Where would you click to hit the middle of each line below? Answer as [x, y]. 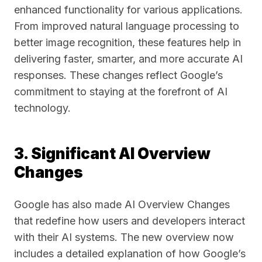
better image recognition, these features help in [127, 42]
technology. [42, 108]
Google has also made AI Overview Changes [122, 204]
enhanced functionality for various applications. [128, 10]
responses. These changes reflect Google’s [118, 75]
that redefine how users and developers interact [130, 221]
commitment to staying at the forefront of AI [121, 92]
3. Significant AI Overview [112, 154]
